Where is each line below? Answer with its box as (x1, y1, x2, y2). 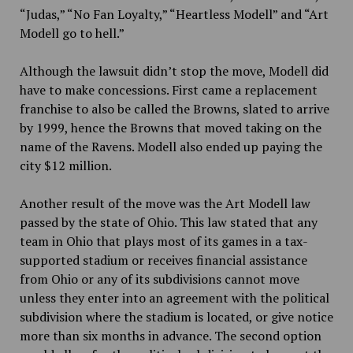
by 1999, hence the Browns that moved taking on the (19, 119, 321, 136)
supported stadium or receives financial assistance (19, 251, 307, 269)
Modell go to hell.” (19, 24, 124, 42)
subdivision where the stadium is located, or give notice (19, 308, 333, 325)
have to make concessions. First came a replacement (19, 81, 318, 98)
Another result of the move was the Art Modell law (19, 195, 310, 212)
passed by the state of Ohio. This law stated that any (19, 214, 318, 231)
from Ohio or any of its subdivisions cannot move (19, 270, 299, 288)
